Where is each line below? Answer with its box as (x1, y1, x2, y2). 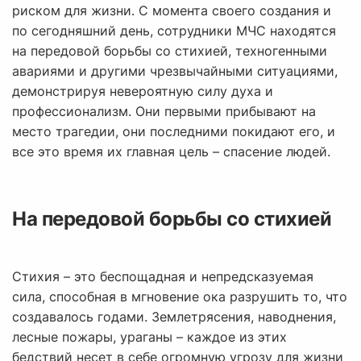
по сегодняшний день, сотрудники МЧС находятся (12, 23, 336, 39)
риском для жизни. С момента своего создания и (12, 2, 331, 19)
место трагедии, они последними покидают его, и (12, 123, 335, 140)
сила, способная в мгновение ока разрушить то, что (12, 288, 347, 305)
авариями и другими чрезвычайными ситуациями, (12, 63, 338, 80)
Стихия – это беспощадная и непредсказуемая (12, 268, 313, 285)
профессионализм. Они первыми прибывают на (12, 103, 316, 120)
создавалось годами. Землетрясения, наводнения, (12, 309, 336, 326)
